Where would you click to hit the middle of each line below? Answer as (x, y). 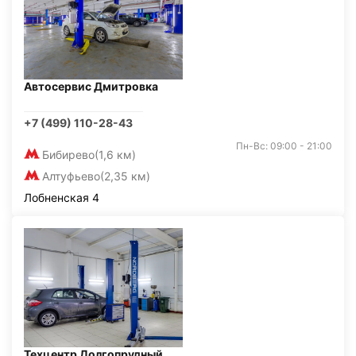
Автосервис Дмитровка (91, 86)
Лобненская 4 (62, 197)
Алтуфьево (71, 176)
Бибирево (68, 154)
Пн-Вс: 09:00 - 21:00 (284, 145)
